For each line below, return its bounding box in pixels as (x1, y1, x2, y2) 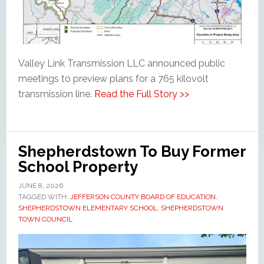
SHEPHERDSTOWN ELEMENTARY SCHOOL (18, 204, 157, 213)
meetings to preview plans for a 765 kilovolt (18, 73, 209, 85)
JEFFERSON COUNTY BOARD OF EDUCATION (70, 193, 216, 202)
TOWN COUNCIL (18, 215, 72, 224)
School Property (18, 158, 138, 176)
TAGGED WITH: (18, 193, 70, 202)
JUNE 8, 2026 (18, 181, 63, 190)
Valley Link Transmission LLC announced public (18, 58, 225, 70)
